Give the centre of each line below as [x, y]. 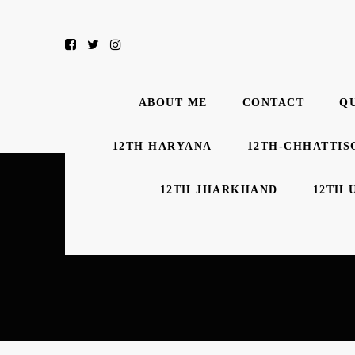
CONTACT [273, 103]
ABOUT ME [173, 103]
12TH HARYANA [162, 146]
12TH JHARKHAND [219, 190]
